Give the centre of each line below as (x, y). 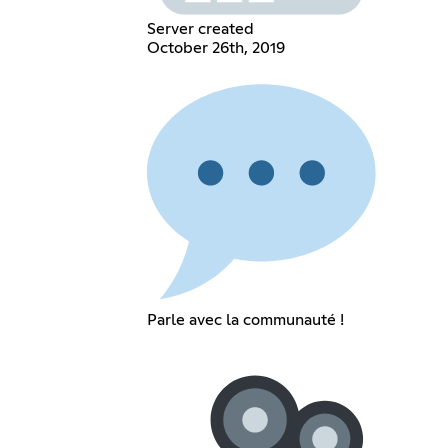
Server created (201, 29)
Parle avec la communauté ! (246, 320)
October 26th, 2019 (216, 48)
